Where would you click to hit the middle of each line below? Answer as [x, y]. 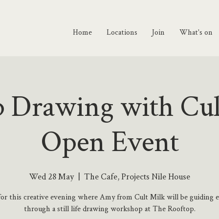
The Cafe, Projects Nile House [137, 176]
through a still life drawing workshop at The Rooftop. [109, 208]
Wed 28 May [51, 176]
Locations [122, 32]
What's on [196, 32]
